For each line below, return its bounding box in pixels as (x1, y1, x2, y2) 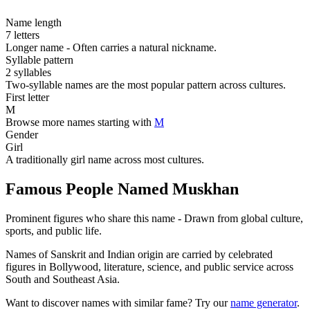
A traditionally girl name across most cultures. (6, 154, 204, 166)
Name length (6, 17, 62, 29)
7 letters (6, 29, 39, 42)
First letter (6, 91, 49, 104)
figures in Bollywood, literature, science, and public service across (6, 261, 293, 273)
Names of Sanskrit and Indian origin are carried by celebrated (6, 248, 273, 261)
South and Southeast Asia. (6, 273, 120, 286)
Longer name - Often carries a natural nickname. (6, 42, 217, 54)
